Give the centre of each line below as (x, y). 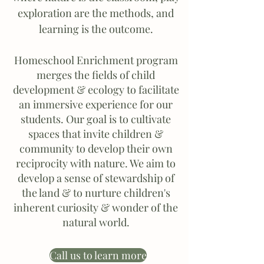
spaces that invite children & (96, 134)
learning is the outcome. (96, 29)
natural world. (96, 222)
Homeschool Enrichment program (96, 60)
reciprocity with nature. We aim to (96, 163)
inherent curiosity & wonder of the (96, 207)
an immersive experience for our (96, 104)
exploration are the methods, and (96, 13)
